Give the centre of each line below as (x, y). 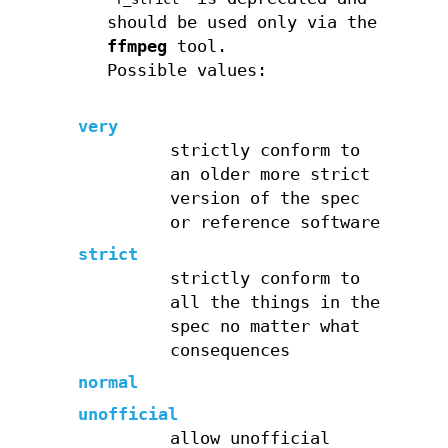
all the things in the (274, 302)
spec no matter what (264, 326)
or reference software (274, 222)
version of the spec (264, 198)
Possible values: (186, 70)
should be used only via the (241, 22)
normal (108, 382)
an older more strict (269, 174)
